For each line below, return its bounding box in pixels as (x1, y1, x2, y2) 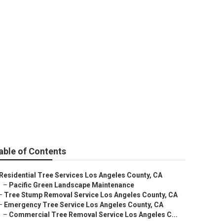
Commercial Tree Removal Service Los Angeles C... (9, 211, 178, 219)
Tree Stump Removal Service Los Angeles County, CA (4, 191, 178, 199)
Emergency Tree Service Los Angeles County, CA (4, 201, 163, 209)
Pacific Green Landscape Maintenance (9, 181, 134, 189)
